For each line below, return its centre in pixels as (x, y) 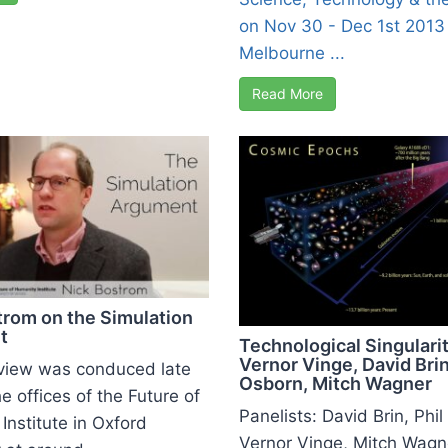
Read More (287, 93)
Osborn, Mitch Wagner (335, 383)
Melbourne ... (292, 52)
